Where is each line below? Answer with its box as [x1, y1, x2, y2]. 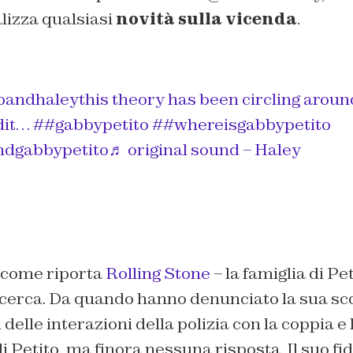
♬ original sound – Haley [108, 139, 301, 161]
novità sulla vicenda [115, 9, 297, 30]
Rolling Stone [105, 263, 210, 284]
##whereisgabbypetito [151, 114, 331, 136]
